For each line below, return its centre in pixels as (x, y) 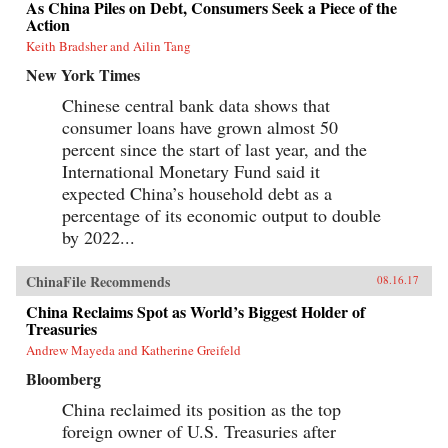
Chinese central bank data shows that (196, 104)
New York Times (83, 74)
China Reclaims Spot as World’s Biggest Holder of (195, 311)
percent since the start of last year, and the (214, 148)
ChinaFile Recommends (98, 281)
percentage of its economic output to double (221, 214)
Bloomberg (63, 378)
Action (48, 24)
